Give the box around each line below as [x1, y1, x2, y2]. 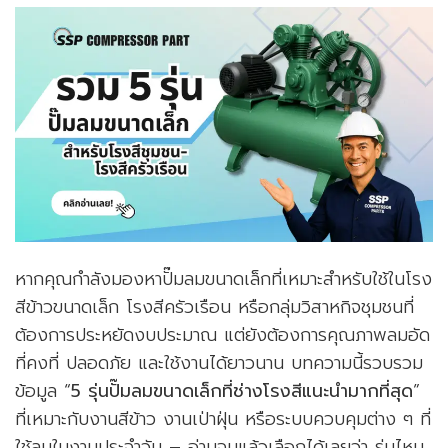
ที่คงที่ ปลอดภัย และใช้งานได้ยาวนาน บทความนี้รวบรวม [15, 349, 423, 376]
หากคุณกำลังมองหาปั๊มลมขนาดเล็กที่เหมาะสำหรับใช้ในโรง [15, 265, 432, 292]
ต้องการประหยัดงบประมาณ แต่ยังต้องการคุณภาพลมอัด [15, 321, 430, 348]
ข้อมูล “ [15, 377, 71, 404]
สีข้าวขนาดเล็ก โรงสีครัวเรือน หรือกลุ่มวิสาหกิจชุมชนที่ [15, 293, 414, 320]
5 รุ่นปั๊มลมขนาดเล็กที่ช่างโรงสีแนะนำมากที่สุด [71, 377, 413, 404]
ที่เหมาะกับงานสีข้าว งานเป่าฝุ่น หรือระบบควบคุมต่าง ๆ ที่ [15, 405, 431, 432]
